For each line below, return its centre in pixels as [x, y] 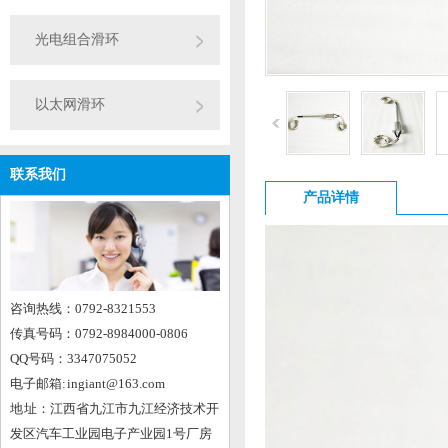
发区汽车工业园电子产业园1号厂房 [111, 433]
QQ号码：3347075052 [73, 358]
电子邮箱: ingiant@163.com [88, 383]
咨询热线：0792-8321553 [83, 308]
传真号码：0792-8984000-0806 [99, 333]
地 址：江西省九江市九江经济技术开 [115, 408]
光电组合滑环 [77, 39]
